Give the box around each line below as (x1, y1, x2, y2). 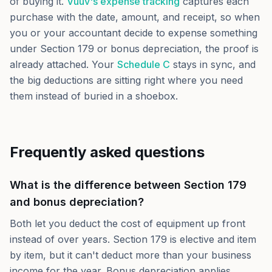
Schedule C (117, 58, 170, 70)
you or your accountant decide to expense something (10, 27, 257, 39)
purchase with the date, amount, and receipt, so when (10, 11, 260, 23)
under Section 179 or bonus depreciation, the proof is (10, 42, 259, 55)
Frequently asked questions (10, 143, 205, 161)
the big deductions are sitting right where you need (10, 74, 243, 86)
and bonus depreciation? (10, 195, 144, 208)
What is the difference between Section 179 (10, 178, 246, 191)
